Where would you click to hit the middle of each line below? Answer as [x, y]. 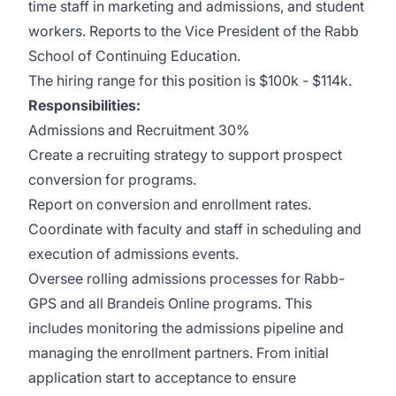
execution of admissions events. [133, 254]
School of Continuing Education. [134, 56]
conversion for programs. [112, 179]
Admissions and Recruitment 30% [139, 130]
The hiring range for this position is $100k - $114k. [190, 80]
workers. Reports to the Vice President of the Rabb [194, 31]
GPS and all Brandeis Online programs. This [170, 303]
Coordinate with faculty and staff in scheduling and [195, 229]
